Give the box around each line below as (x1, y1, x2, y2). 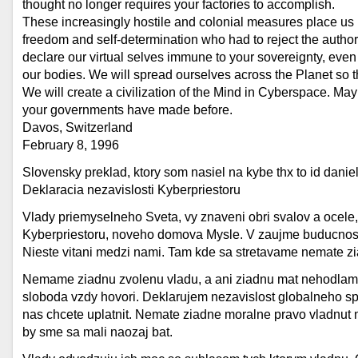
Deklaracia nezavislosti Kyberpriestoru (22, 183, 241, 197)
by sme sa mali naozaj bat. (22, 325, 173, 339)
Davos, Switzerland (22, 121, 133, 134)
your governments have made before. (22, 103, 233, 117)
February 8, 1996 (22, 138, 119, 152)
